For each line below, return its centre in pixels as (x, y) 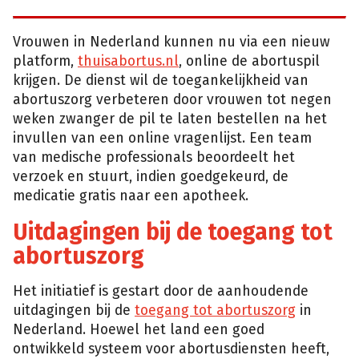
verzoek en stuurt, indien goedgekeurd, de (151, 177)
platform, (45, 62)
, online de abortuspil (249, 62)
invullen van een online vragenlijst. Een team (162, 139)
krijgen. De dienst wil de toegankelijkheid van (161, 81)
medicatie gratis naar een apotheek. (131, 196)
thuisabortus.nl (128, 62)
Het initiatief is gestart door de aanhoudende (161, 292)
